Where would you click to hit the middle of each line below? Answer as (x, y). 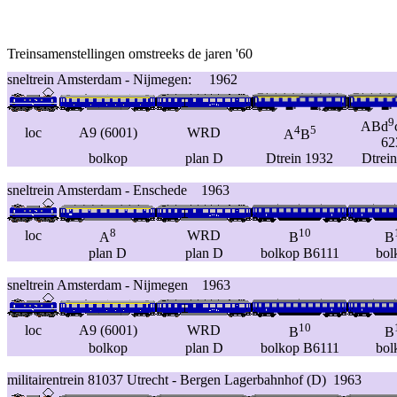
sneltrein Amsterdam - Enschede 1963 (118, 190)
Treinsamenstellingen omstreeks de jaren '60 (130, 54)
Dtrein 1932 (300, 158)
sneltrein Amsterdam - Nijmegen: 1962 (122, 79)
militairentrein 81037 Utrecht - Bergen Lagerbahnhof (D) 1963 (184, 380)
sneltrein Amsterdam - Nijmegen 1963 (119, 285)
